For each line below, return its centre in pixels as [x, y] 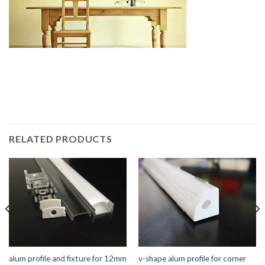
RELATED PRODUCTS [61, 139]
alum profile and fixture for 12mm [67, 258]
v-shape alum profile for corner [192, 258]
